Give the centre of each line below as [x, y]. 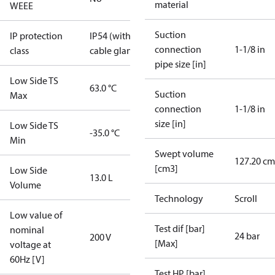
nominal [27, 230]
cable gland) [115, 50]
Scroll [246, 198]
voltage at [30, 244]
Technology [179, 198]
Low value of [36, 215]
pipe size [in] [180, 64]
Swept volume [184, 153]
